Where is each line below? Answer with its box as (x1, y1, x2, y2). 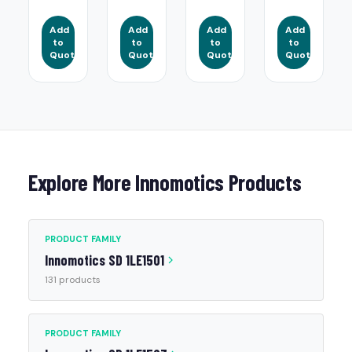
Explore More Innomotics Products (28, 169, 302, 196)
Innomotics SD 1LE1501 (45, 251, 164, 269)
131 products (45, 273, 101, 286)
